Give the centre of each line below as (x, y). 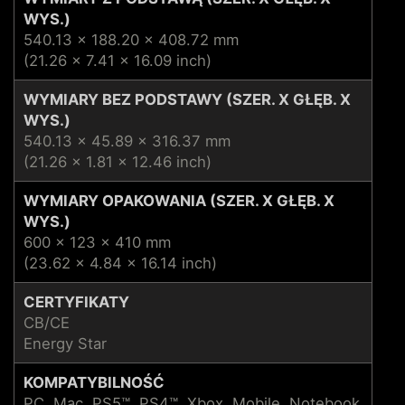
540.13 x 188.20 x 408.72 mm (131, 39)
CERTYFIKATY (76, 301)
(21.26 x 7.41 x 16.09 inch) (118, 60)
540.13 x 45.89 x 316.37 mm (127, 141)
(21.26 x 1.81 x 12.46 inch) (118, 161)
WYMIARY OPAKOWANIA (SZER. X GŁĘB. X (179, 200)
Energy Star (65, 343)
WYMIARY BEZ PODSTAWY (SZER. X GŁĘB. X (187, 99)
